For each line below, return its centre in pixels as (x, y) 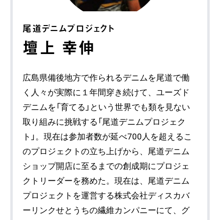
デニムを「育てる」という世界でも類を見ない (107, 107)
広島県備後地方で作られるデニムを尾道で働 (106, 77)
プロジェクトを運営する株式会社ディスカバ (106, 195)
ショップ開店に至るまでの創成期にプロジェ (106, 166)
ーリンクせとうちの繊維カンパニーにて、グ (106, 210)
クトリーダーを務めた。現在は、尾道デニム (106, 180)
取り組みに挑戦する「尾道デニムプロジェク (104, 122)
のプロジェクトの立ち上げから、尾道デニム (106, 151)
